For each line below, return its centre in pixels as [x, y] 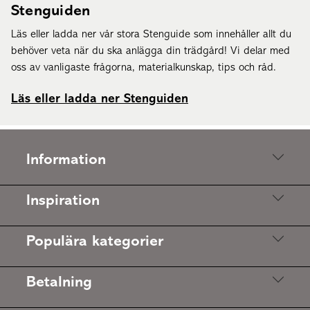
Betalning [59, 282]
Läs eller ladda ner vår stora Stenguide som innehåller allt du [151, 34]
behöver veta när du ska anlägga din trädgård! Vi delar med [151, 51]
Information [66, 160]
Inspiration [63, 201]
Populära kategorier [95, 241]
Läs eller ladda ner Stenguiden [100, 99]
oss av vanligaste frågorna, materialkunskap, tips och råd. [145, 67]
